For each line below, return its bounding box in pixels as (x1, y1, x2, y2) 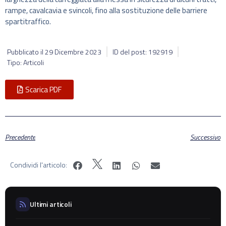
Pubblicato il (7, 46, 45, 58)
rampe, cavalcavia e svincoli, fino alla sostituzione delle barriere (5, 4, 207, 16)
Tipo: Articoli (7, 57, 44, 68)
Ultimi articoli (30, 198, 72, 209)
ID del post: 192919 (112, 46, 173, 58)
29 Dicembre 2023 (45, 46, 101, 58)
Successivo (190, 132, 220, 143)
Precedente (5, 132, 35, 143)
